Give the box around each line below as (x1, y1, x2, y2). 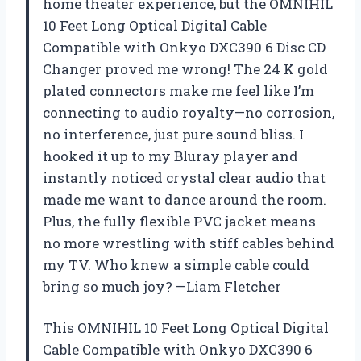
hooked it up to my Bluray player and (43, 146, 298, 165)
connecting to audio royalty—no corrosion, (43, 102, 334, 122)
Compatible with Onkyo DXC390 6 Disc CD (43, 37, 326, 56)
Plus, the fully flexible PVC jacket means (43, 211, 316, 230)
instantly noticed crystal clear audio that (43, 168, 326, 187)
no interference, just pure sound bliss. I (43, 124, 304, 143)
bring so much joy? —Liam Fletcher (43, 276, 281, 296)
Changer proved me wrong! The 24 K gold (43, 59, 328, 78)
